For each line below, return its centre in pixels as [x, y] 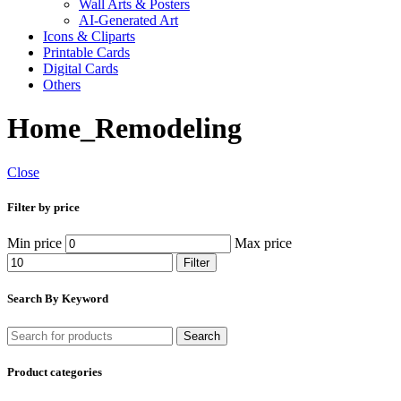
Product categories [55, 371]
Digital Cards [81, 68]
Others [62, 85]
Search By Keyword [58, 299]
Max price [263, 243]
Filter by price [43, 208]
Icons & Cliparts [89, 36]
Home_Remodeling [124, 128]
